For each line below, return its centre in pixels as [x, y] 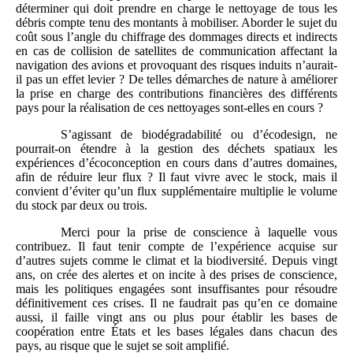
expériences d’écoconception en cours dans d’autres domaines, [176, 162]
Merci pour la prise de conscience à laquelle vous [199, 232]
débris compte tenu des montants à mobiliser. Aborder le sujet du [176, 22]
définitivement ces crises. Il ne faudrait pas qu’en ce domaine [176, 303]
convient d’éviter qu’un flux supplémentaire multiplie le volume [176, 191]
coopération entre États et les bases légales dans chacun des [176, 331]
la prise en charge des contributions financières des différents [176, 93]
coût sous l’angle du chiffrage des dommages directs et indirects [176, 36]
